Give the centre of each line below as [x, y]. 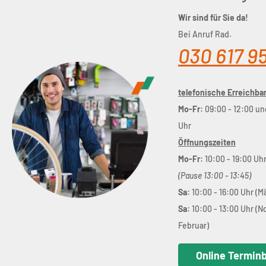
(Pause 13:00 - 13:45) [215, 176]
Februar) [194, 226]
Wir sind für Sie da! [213, 18]
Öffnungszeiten [207, 142]
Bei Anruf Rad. [205, 34]
